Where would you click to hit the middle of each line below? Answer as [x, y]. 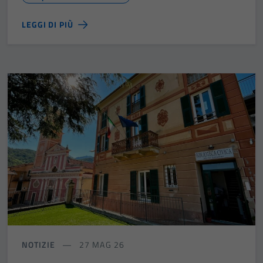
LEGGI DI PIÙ [48, 25]
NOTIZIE [38, 244]
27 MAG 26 [100, 244]
